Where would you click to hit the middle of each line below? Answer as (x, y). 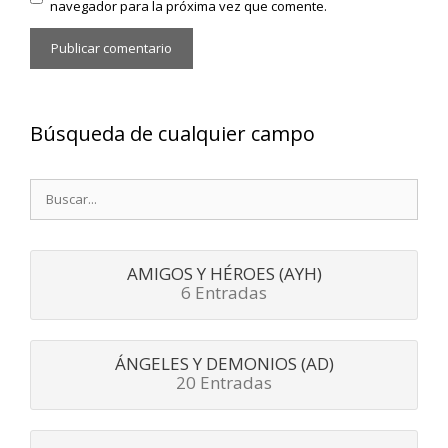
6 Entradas (224, 293)
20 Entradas (224, 383)
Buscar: (58, 190)
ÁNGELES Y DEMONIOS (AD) (224, 364)
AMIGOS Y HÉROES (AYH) (224, 274)
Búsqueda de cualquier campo (172, 134)
